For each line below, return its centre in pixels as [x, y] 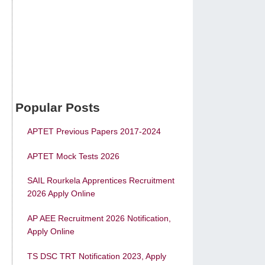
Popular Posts [58, 108]
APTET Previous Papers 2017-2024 [94, 132]
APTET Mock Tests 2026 [73, 156]
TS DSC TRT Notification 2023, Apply [97, 256]
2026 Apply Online [61, 194]
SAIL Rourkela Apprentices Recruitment [101, 181]
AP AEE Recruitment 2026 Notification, [99, 219]
